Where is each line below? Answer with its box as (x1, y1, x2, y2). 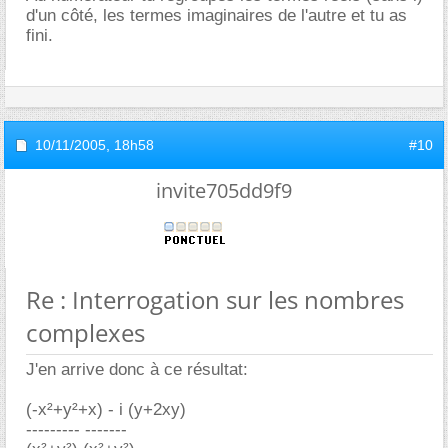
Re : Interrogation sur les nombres (26, 282, 404, 316)
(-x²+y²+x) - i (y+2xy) (26, 399, 186, 419)
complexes (26, 315, 145, 349)
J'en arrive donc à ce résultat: (26, 359, 248, 379)
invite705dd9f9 (156, 176, 292, 204)
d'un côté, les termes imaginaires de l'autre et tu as (26, 5, 407, 25)
